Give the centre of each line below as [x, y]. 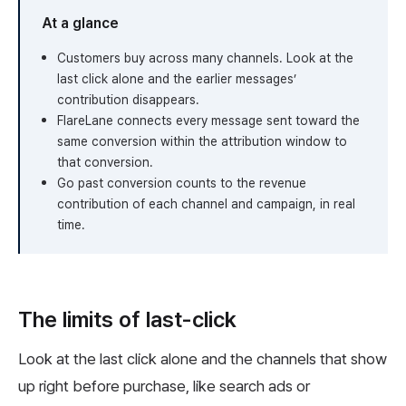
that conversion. [105, 163]
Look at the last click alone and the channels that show [203, 359]
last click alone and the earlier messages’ [177, 79]
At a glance [80, 24]
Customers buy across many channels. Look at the [205, 58]
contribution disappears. [128, 100]
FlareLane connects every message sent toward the [208, 121]
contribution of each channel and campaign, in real [206, 204]
